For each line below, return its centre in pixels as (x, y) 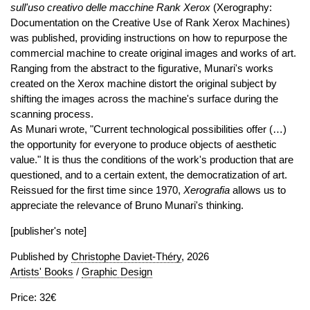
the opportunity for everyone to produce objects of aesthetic (144, 144)
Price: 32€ (33, 297)
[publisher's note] (48, 231)
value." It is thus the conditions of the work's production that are (152, 159)
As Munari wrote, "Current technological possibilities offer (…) (148, 129)
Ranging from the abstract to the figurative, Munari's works (142, 68)
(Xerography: (241, 7)
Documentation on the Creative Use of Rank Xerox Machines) (150, 22)
